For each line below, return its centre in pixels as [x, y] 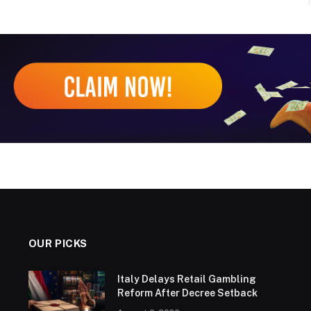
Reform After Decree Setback [187, 293]
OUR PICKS [58, 244]
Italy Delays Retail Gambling [186, 279]
